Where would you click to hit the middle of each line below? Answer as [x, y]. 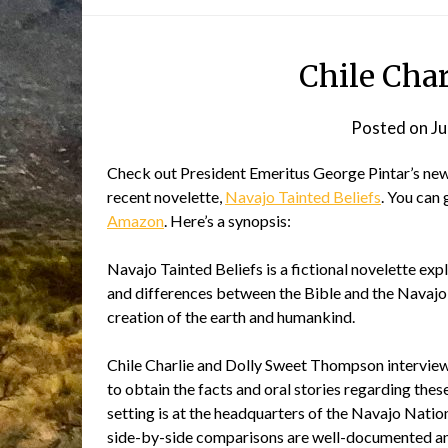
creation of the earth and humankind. [231, 316]
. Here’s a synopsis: [227, 220]
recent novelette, [166, 196]
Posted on [391, 127]
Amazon [135, 220]
